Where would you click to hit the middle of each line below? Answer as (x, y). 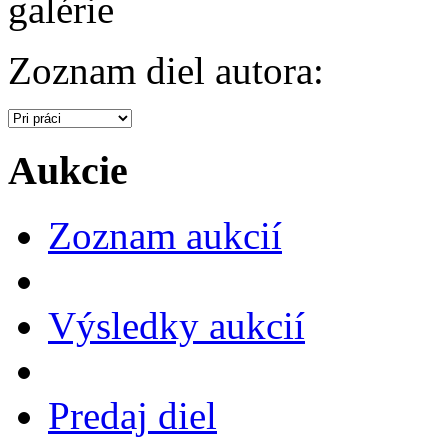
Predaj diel (132, 415)
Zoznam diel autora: (166, 71)
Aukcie (68, 171)
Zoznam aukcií (165, 235)
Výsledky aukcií (176, 325)
